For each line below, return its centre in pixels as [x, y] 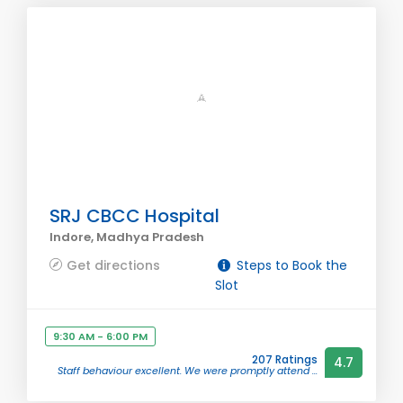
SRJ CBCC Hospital [134, 216]
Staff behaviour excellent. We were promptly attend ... [188, 371]
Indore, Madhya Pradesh [127, 237]
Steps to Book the [290, 265]
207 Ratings [285, 359]
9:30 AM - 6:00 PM [100, 336]
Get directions [113, 265]
